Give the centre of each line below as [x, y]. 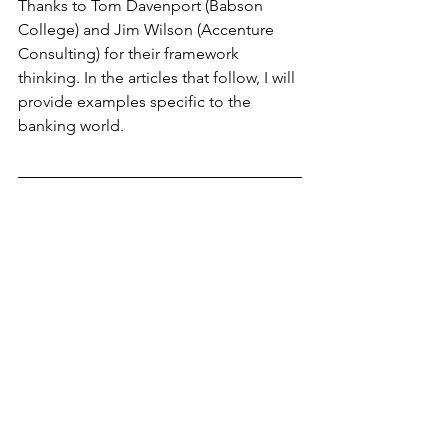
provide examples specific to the [136, 102]
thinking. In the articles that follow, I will [158, 78]
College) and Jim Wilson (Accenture [148, 30]
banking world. [71, 126]
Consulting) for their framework [130, 54]
